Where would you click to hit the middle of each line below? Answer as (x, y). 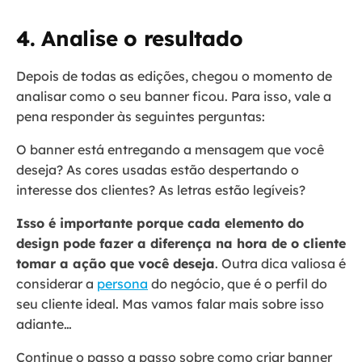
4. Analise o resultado (130, 39)
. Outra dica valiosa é (280, 264)
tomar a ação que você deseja (116, 264)
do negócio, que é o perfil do (238, 284)
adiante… (46, 324)
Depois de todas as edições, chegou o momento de (174, 76)
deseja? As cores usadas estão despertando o (158, 170)
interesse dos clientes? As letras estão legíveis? (162, 190)
